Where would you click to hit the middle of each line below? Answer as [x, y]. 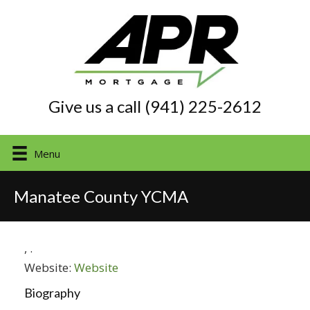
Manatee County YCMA [101, 196]
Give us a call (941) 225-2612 [155, 106]
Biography [52, 292]
